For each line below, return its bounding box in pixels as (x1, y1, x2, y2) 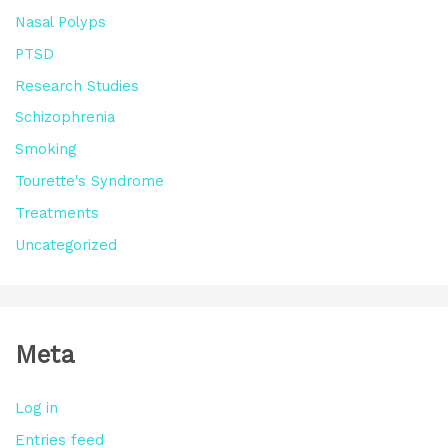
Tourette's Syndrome (14, 172, 164, 191)
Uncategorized (14, 236, 117, 255)
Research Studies (14, 76, 139, 95)
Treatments (14, 204, 99, 223)
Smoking (14, 140, 76, 159)
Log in (14, 399, 58, 418)
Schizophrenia (14, 108, 115, 127)
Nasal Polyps (14, 12, 106, 31)
